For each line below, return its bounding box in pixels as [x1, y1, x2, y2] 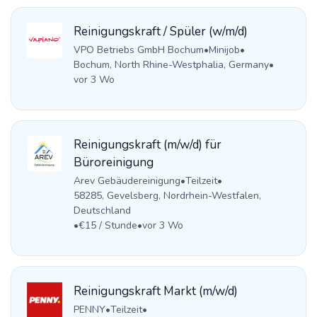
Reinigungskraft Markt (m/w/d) [73, 282, 238, 299]
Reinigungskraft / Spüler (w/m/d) [73, 23, 248, 40]
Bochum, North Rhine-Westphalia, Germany [73, 58, 269, 72]
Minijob [208, 43, 240, 57]
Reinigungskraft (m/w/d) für [73, 137, 221, 154]
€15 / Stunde [78, 219, 137, 233]
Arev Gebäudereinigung [73, 174, 180, 188]
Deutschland [73, 204, 131, 218]
